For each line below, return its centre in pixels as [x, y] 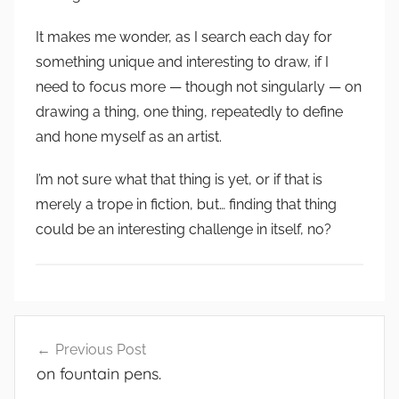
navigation [60, 357]
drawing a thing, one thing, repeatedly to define [189, 111]
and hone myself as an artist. [129, 136]
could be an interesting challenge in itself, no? [183, 229]
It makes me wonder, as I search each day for [184, 37]
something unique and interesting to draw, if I [182, 61]
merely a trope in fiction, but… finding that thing [186, 204]
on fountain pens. [99, 373]
